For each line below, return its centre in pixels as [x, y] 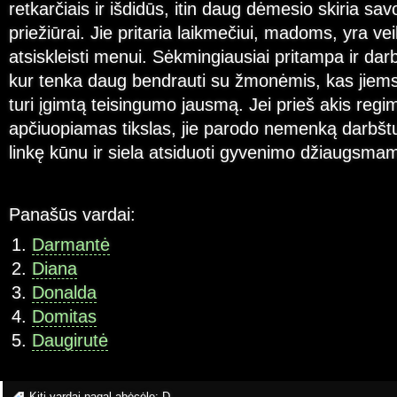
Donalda [64, 293]
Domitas [64, 317]
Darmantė [70, 245]
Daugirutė [70, 341]
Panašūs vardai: [72, 214]
